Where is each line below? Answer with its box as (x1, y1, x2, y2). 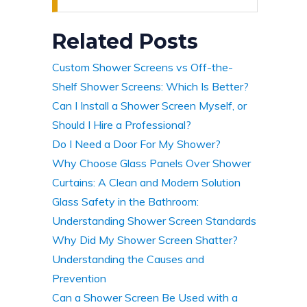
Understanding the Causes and (52, 251, 204, 266)
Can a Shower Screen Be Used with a (52, 290, 238, 304)
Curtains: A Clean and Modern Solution (52, 175, 241, 189)
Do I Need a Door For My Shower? (52, 136, 221, 151)
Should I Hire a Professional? (52, 117, 191, 132)
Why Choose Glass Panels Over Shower (52, 156, 251, 170)
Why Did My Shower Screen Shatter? (52, 232, 238, 247)
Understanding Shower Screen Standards (52, 213, 256, 228)
